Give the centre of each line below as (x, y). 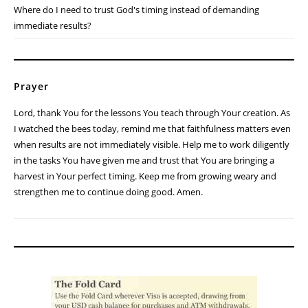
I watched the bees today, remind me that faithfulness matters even (152, 129)
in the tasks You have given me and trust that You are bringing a (144, 161)
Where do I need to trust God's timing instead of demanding (136, 10)
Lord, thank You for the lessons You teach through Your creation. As (152, 113)
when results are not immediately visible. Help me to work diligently (152, 145)
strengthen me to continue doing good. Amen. (108, 192)
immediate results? (53, 26)
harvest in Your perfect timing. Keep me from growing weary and (145, 176)
